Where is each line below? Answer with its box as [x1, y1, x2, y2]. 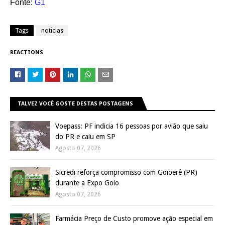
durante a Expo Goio [55, 179, 119, 187]
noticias [41, 27, 63, 35]
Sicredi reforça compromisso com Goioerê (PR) [55, 168, 197, 177]
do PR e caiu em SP [55, 133, 116, 141]
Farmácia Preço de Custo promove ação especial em [55, 214, 213, 223]
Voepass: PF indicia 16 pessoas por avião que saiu [55, 122, 208, 131]
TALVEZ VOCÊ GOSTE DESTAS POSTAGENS [18, 100, 133, 107]
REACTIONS [10, 49, 43, 56]
